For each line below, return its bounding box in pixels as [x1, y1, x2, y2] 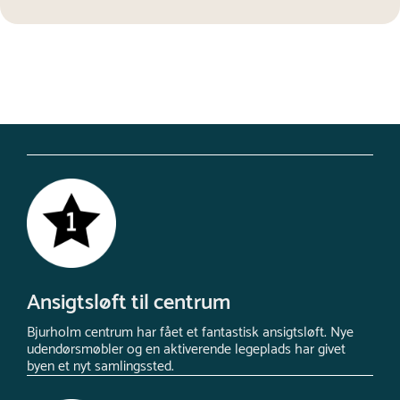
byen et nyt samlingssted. [27, 354, 174, 379]
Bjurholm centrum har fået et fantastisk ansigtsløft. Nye [27, 320, 354, 345]
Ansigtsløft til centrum [27, 285, 230, 321]
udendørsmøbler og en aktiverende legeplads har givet [27, 337, 346, 362]
